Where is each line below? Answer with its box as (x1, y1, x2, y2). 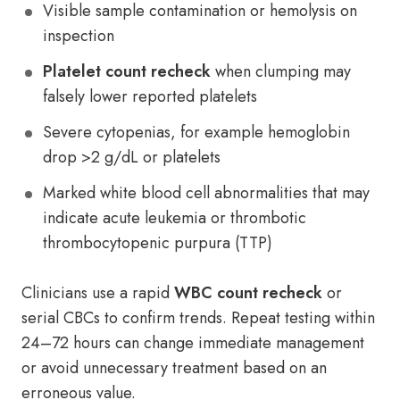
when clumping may (211, 60, 351, 83)
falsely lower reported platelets (43, 85, 257, 108)
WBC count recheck (174, 281, 322, 304)
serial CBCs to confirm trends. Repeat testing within (21, 306, 375, 329)
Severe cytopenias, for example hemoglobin (43, 121, 350, 144)
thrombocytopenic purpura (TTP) (43, 231, 272, 254)
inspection (43, 24, 114, 47)
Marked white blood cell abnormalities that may (43, 181, 370, 204)
